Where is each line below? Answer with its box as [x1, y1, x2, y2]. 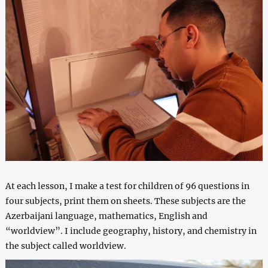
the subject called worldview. [5, 240, 126, 251]
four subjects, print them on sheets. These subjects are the [5, 195, 246, 206]
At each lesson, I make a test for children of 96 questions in [5, 180, 249, 191]
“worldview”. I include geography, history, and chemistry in [5, 225, 257, 236]
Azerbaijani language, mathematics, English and [5, 210, 208, 221]
